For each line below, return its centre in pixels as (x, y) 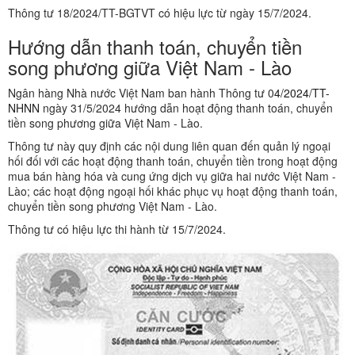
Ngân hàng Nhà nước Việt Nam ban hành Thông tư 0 (141, 93)
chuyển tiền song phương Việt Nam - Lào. (113, 206)
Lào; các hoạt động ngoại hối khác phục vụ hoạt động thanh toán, (173, 191)
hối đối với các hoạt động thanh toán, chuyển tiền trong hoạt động (173, 161)
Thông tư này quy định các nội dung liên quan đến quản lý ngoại (169, 146)
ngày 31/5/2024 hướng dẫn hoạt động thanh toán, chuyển (186, 108)
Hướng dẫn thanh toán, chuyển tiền (155, 47)
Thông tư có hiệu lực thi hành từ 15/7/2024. (117, 229)
